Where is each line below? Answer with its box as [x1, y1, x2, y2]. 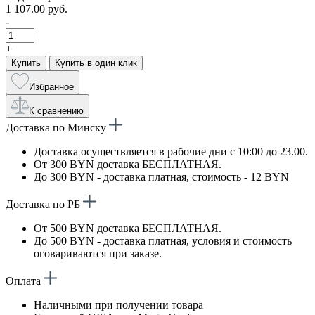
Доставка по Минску [6, 121, 109, 134]
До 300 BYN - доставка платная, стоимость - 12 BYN [34, 170, 289, 183]
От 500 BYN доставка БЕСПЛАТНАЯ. [34, 221, 221, 234]
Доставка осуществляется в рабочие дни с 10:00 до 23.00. [34, 145, 308, 157]
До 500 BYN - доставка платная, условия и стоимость [34, 234, 292, 247]
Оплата [6, 274, 44, 287]
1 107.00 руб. [6, 2, 67, 15]
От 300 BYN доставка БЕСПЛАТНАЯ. [34, 157, 221, 170]
